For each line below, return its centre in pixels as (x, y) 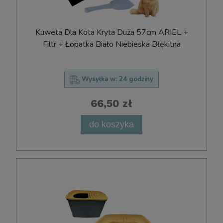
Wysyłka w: (99, 79)
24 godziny (136, 79)
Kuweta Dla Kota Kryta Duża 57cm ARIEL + (111, 32)
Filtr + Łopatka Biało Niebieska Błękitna (111, 44)
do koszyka (111, 124)
